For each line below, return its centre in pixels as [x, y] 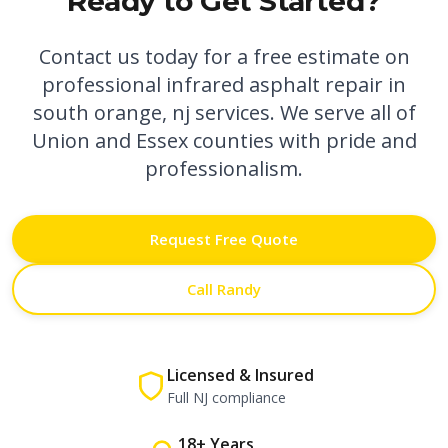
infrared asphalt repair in [286, 84]
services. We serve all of [302, 112]
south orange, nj [111, 112]
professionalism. [224, 168]
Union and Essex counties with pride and [224, 140]
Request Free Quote [224, 239]
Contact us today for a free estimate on [224, 56]
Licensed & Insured [240, 375]
